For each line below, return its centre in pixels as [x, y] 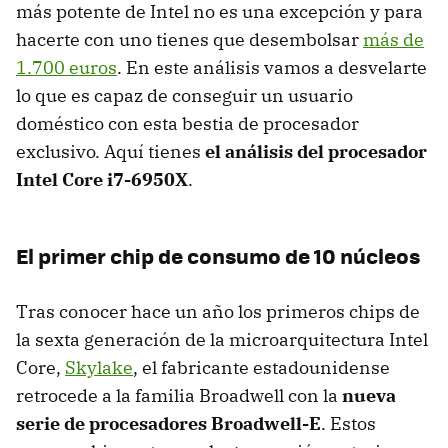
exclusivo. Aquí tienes [110, 151]
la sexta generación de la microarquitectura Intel [222, 339]
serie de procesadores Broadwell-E [168, 423]
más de [393, 39]
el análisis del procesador [316, 151]
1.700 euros [66, 67]
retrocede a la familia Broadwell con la [179, 395]
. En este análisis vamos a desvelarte [272, 67]
